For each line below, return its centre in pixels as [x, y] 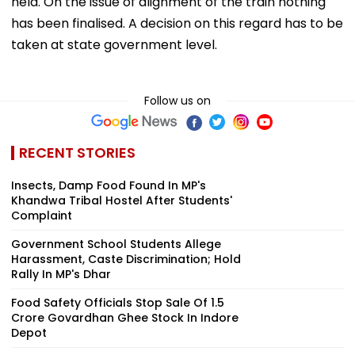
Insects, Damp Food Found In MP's [109, 185]
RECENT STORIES [77, 152]
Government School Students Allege [116, 244]
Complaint [42, 215]
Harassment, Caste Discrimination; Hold [126, 259]
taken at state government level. [114, 44]
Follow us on [177, 100]
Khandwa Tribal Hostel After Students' [122, 200]
